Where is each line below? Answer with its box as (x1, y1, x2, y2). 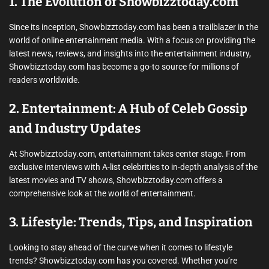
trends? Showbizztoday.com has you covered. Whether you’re (9, 256, 237, 265)
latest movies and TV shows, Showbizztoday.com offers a (9, 175, 223, 185)
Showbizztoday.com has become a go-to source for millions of (9, 62, 239, 71)
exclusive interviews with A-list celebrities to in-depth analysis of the (9, 162, 258, 172)
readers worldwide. (9, 75, 80, 85)
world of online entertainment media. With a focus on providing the (9, 35, 255, 45)
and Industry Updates (9, 121, 141, 136)
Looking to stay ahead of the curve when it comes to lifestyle (9, 243, 232, 252)
